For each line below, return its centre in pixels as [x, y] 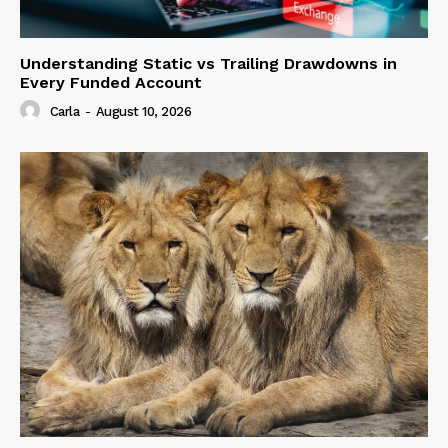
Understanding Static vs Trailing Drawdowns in [208, 63]
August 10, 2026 [143, 111]
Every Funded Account [111, 82]
